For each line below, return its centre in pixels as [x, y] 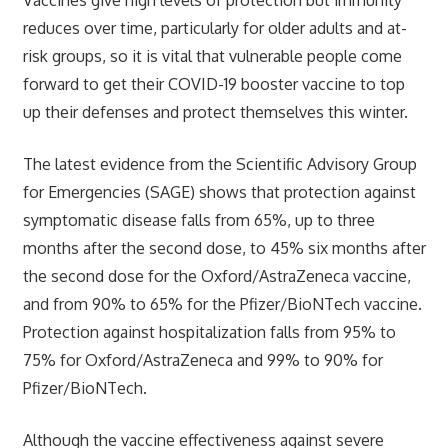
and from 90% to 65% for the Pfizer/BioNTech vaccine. [222, 303]
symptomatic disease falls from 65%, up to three [198, 219]
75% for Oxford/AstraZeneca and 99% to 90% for [202, 359]
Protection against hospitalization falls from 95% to [209, 331]
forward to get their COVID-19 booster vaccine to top [213, 83]
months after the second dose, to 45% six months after [224, 247]
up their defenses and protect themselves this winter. [215, 111]
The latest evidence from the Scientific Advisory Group [219, 163]
